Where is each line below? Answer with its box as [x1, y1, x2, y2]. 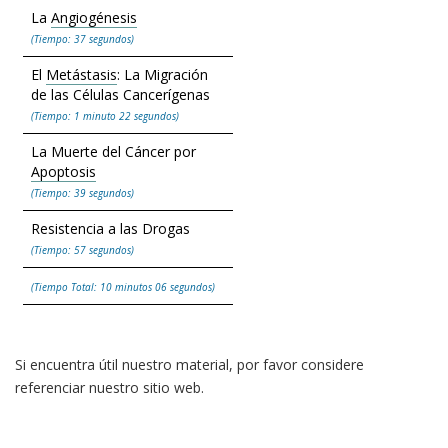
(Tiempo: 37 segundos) [31, 32, 134, 47]
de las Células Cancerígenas [31, 85, 210, 105]
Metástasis [46, 65, 117, 85]
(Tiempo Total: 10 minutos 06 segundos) [31, 280, 215, 295]
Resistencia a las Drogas [31, 219, 190, 239]
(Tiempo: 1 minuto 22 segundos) [31, 109, 179, 124]
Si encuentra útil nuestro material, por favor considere [15, 355, 364, 375]
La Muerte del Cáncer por [31, 142, 196, 162]
